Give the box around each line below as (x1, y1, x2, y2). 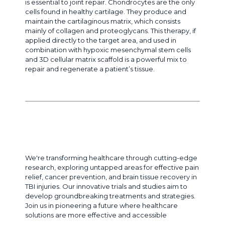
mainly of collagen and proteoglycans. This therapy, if (25, 26, 196, 35)
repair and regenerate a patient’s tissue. (25, 64, 155, 73)
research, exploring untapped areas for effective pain (25, 163, 199, 171)
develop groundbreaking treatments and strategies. (25, 191, 195, 200)
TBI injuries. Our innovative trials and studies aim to (25, 182, 187, 190)
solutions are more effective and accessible (25, 210, 167, 219)
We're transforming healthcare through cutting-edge (25, 153, 197, 162)
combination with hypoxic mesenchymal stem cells (25, 45, 191, 54)
